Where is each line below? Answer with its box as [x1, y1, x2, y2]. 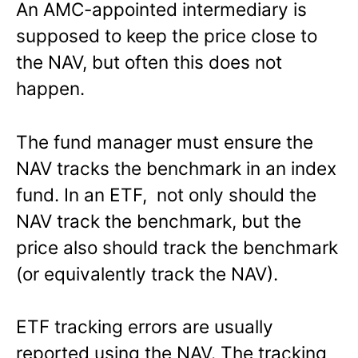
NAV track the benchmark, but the [16, 209, 301, 232]
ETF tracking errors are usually [16, 316, 273, 338]
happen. [16, 77, 85, 99]
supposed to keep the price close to [16, 24, 317, 46]
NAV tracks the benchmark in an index [16, 157, 336, 179]
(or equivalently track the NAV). [16, 262, 278, 284]
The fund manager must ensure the [16, 130, 313, 153]
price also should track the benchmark [16, 236, 338, 258]
